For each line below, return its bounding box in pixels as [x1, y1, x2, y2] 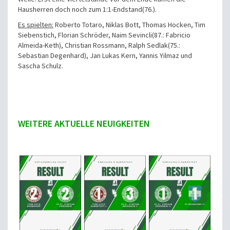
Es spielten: [18, 20, 53, 30]
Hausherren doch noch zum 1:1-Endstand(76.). [18, 5, 157, 14]
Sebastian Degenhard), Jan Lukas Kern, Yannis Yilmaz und [18, 51, 192, 61]
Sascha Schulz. [18, 61, 94, 71]
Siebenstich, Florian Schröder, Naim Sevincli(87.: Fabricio [18, 30, 190, 40]
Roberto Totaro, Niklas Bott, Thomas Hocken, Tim [53, 20, 205, 30]
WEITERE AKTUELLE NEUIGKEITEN [18, 118, 150, 130]
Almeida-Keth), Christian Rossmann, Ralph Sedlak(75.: [18, 41, 180, 50]
